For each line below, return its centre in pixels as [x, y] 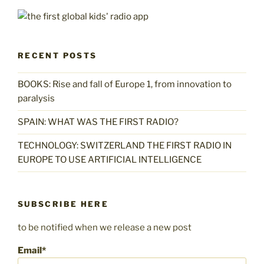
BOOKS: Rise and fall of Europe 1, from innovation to [125, 85]
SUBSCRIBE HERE [63, 204]
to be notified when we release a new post [105, 228]
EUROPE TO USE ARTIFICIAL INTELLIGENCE [110, 160]
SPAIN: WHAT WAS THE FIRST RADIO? [100, 122]
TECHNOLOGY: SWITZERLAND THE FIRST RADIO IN [125, 146]
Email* [32, 251]
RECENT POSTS [57, 56]
